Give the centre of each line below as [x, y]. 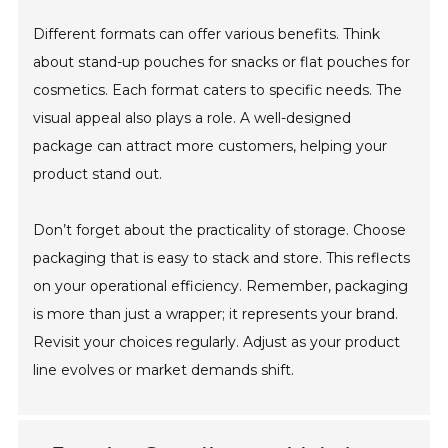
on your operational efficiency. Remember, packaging [221, 286]
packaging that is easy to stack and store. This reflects [222, 258]
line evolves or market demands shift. [164, 370]
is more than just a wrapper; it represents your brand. [216, 314]
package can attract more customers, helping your [210, 146]
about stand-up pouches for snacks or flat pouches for [222, 62]
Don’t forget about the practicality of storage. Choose [220, 230]
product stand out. [98, 174]
